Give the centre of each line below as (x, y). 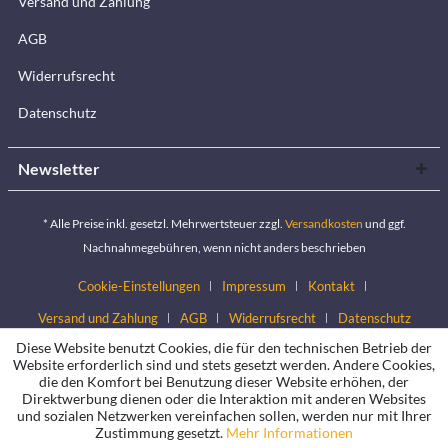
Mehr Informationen (289, 432)
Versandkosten (323, 224)
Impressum (254, 286)
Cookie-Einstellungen (139, 286)
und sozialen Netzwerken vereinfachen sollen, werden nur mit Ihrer (224, 415)
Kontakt (331, 286)
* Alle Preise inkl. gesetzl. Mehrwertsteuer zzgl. (163, 224)
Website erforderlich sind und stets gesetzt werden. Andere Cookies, (224, 364)
